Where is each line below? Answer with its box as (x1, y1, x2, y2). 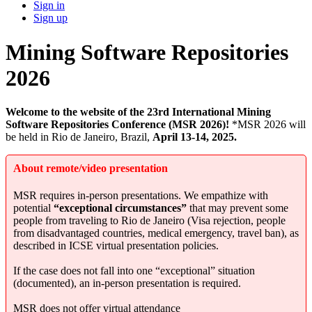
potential (13, 202, 54, 214)
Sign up (33, 12, 68, 24)
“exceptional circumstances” (54, 202, 187, 214)
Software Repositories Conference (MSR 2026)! (6, 118, 229, 131)
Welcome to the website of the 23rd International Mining (6, 106, 271, 118)
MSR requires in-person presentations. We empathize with (13, 189, 268, 202)
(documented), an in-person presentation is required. (13, 277, 241, 290)
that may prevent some (187, 202, 288, 214)
